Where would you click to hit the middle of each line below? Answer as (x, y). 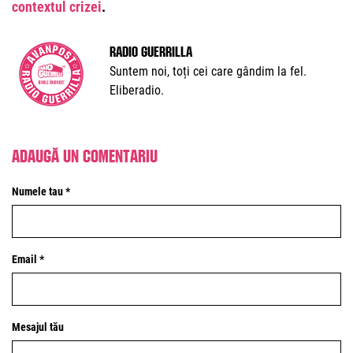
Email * (28, 259)
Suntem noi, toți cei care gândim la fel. (208, 71)
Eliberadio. (137, 90)
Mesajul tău (38, 327)
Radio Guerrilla (151, 50)
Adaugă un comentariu (85, 154)
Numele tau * (41, 191)
